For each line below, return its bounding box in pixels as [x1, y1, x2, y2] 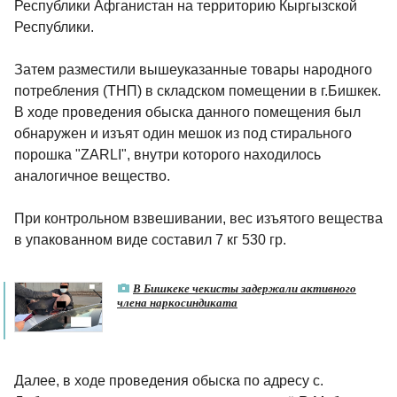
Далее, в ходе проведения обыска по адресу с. [14, 373, 323, 389]
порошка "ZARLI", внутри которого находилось [14, 147, 321, 163]
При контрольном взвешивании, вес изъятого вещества [14, 211, 383, 227]
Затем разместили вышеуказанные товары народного [14, 62, 372, 78]
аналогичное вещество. [14, 168, 170, 184]
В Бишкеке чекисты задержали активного [133, 282, 356, 296]
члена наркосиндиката [117, 296, 237, 310]
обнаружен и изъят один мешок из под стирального [14, 126, 352, 142]
